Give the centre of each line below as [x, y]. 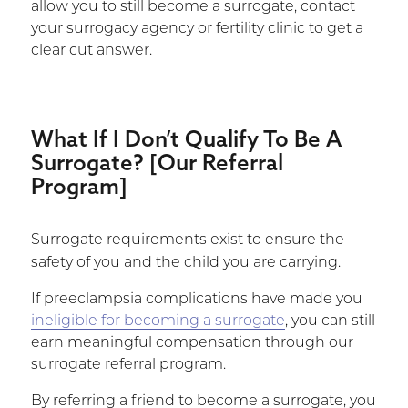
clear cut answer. [91, 51]
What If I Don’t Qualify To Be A [186, 138]
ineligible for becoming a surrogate [158, 321]
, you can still [330, 321]
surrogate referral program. [128, 365]
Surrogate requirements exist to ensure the [187, 240]
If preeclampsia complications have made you [196, 299]
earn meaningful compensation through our [192, 343]
